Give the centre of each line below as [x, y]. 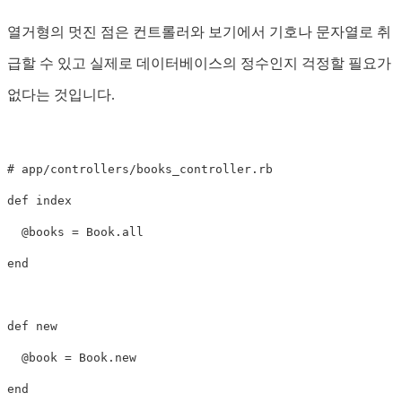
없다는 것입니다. [61, 95]
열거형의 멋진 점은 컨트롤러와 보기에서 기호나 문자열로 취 [199, 32]
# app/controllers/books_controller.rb [140, 170]
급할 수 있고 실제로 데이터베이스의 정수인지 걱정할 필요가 [199, 64]
